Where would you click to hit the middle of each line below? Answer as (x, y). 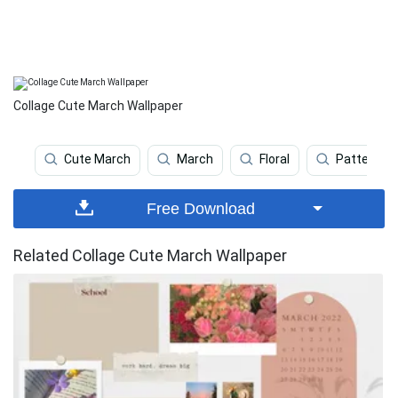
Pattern (358, 159)
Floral (275, 159)
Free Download (201, 209)
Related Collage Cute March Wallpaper (150, 255)
